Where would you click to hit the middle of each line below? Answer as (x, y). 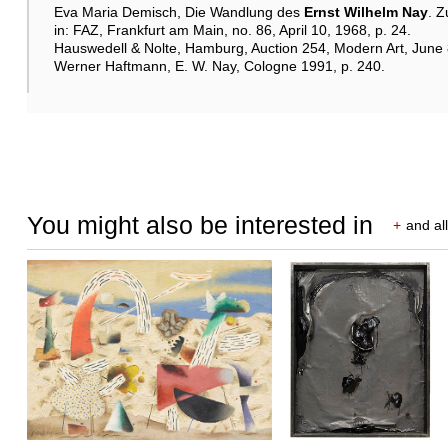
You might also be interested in (199, 224)
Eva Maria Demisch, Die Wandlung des (178, 11)
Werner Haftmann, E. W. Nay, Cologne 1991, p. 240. (219, 65)
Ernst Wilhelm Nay (365, 11)
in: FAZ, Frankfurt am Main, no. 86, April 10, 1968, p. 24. (232, 29)
